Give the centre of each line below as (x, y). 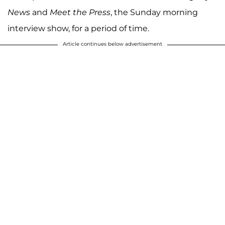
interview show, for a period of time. (78, 28)
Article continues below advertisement (113, 44)
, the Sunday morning (154, 12)
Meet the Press (80, 12)
